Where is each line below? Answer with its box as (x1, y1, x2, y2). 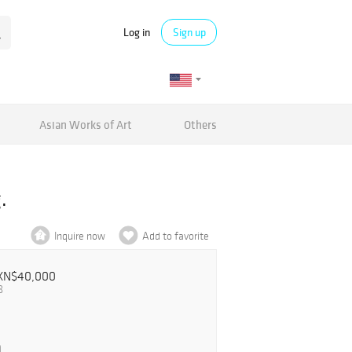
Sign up (172, 25, 206, 39)
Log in (123, 24, 150, 39)
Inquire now (54, 229, 105, 243)
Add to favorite (142, 229, 209, 243)
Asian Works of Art (39, 116, 133, 132)
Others (183, 116, 217, 132)
